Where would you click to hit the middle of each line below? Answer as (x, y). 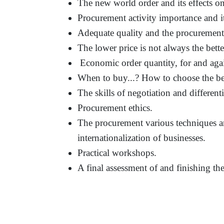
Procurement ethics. (115, 107)
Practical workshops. (117, 152)
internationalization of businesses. (142, 137)
